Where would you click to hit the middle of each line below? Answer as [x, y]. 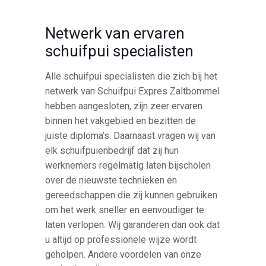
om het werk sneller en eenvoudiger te [125, 210]
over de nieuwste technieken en [111, 180]
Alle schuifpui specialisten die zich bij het [132, 76]
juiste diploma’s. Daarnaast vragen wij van [131, 135]
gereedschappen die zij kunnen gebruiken [132, 195]
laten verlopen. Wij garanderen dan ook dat [133, 224]
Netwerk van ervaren [115, 33]
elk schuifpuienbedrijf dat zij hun [112, 150]
